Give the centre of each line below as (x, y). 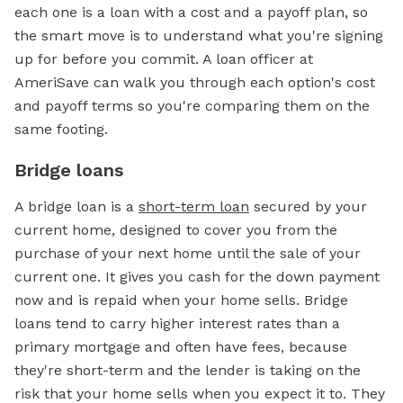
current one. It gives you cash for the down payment (197, 277)
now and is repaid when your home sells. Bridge (181, 300)
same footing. (61, 130)
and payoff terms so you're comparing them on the (192, 106)
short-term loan (194, 207)
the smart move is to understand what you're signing (199, 36)
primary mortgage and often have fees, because (181, 347)
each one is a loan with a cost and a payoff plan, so (191, 13)
